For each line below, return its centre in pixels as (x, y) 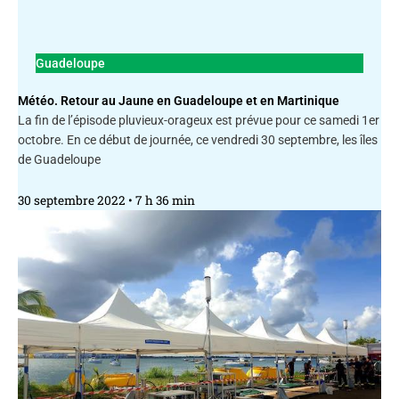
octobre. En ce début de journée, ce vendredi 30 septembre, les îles (198, 139)
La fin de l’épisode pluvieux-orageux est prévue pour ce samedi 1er (199, 120)
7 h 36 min (164, 200)
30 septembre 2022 (73, 200)
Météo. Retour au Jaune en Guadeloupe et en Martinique (179, 100)
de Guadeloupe (59, 159)
